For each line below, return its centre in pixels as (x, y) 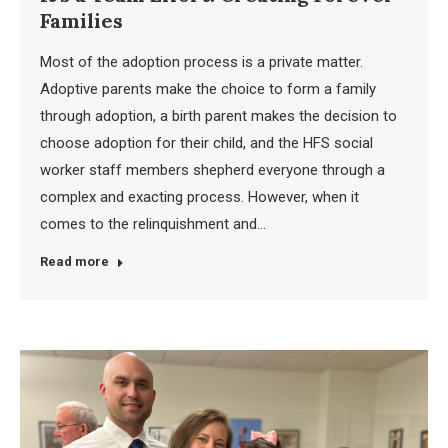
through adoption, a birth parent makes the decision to (218, 115)
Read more (74, 261)
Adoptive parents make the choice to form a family (208, 88)
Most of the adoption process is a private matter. (203, 61)
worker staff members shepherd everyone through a (212, 169)
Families (81, 20)
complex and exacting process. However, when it (199, 196)
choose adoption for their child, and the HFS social (206, 142)
